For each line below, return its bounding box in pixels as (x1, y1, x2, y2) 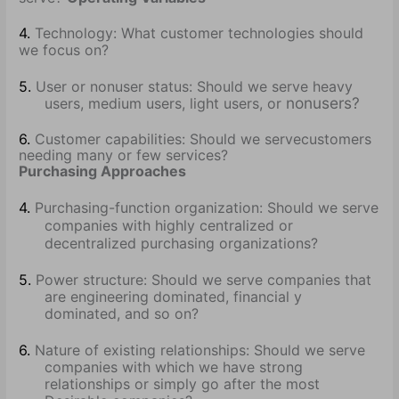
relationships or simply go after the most (45, 375, 321, 394)
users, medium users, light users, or (45, 94, 287, 112)
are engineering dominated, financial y (45, 288, 303, 306)
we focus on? (19, 40, 110, 59)
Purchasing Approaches (19, 161, 187, 180)
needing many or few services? (19, 145, 229, 164)
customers (301, 129, 372, 148)
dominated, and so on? (45, 305, 199, 323)
